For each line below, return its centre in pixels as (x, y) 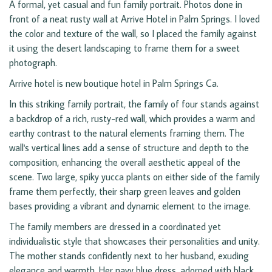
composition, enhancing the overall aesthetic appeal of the (125, 162)
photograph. (33, 63)
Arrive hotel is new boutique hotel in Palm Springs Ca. (114, 83)
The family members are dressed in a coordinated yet (115, 227)
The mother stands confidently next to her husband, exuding (129, 256)
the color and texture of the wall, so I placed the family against (133, 34)
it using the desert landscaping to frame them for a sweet (124, 48)
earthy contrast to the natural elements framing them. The (127, 133)
